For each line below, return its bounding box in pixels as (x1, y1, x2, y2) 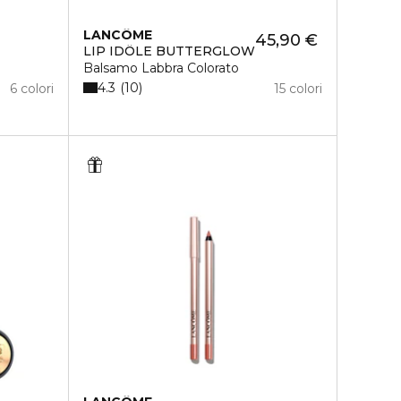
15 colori (273, 81, 322, 98)
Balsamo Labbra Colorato (82, 60, 239, 77)
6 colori (9, 81, 54, 98)
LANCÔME (82, 27, 152, 44)
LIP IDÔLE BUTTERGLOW (82, 43, 255, 60)
